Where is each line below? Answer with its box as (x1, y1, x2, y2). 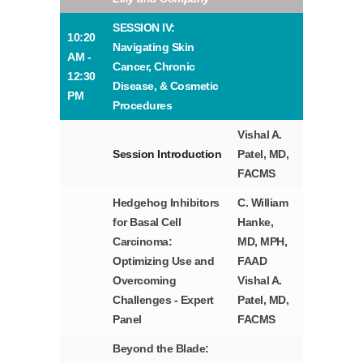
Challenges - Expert (113, 293, 214, 307)
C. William (237, 196, 288, 210)
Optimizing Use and (113, 254, 215, 268)
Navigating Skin (113, 41, 194, 54)
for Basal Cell (113, 216, 181, 229)
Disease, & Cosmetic (113, 79, 219, 93)
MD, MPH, (237, 235, 288, 249)
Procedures (113, 99, 173, 113)
